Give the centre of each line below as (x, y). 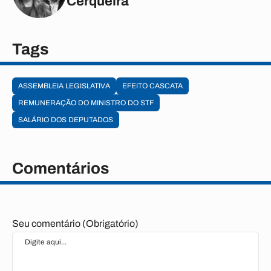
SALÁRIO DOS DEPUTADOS (66, 120)
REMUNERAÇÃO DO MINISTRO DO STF (86, 103)
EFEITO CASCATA (152, 86)
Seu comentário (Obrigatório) (75, 224)
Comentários (60, 168)
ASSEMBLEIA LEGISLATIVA (64, 86)
